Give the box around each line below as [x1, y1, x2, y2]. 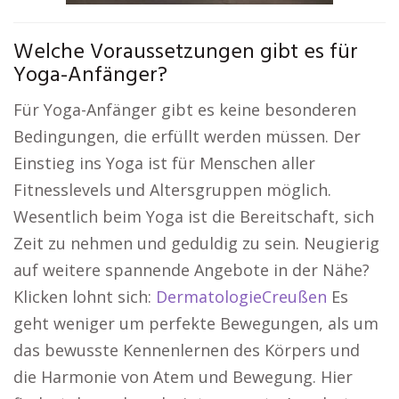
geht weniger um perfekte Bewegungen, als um [13, 313, 379, 335]
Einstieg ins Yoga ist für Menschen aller [13, 152, 315, 175]
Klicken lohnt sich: [13, 286, 156, 308]
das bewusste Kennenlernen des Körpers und [13, 339, 360, 362]
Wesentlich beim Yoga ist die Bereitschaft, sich [13, 206, 374, 228]
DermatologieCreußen [156, 286, 327, 308]
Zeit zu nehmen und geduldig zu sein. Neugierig [13, 232, 379, 255]
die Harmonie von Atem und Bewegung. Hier [13, 366, 353, 388]
